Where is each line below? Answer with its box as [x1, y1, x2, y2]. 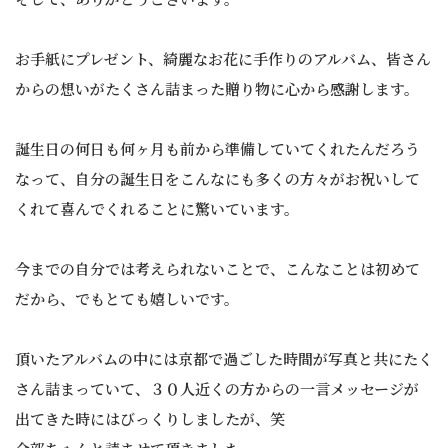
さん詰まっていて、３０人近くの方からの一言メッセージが [15, 378, 419, 400]
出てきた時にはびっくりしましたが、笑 [15, 408, 285, 430]
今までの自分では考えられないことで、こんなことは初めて [15, 258, 420, 280]
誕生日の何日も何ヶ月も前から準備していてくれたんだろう [15, 138, 420, 160]
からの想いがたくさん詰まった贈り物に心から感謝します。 [15, 78, 419, 100]
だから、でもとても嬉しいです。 [15, 288, 239, 310]
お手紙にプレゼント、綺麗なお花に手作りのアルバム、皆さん [15, 48, 431, 70]
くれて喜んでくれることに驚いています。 [15, 198, 299, 220]
